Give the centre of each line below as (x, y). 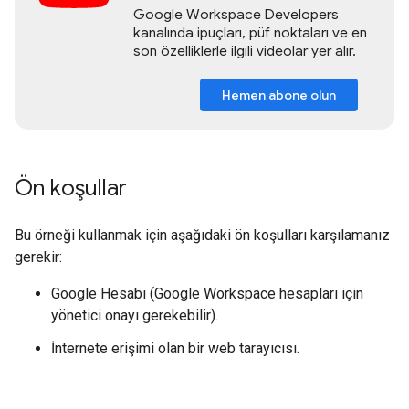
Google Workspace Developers (236, 15)
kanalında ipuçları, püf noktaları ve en (250, 33)
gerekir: (38, 257)
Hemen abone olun (279, 95)
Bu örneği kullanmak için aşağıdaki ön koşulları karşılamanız (202, 236)
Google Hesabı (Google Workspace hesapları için (207, 294)
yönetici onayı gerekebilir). (135, 316)
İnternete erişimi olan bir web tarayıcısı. (175, 349)
